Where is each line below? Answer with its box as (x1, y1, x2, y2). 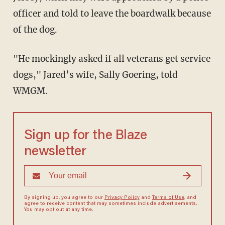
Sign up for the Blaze (24, 129, 147, 143)
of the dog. (13, 24, 57, 36)
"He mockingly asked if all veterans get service (13, 53, 210, 65)
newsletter (24, 145, 86, 159)
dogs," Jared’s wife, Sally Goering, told (13, 69, 178, 81)
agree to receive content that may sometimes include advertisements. (24, 201, 197, 207)
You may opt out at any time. (24, 207, 93, 213)
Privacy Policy (104, 195, 140, 201)
